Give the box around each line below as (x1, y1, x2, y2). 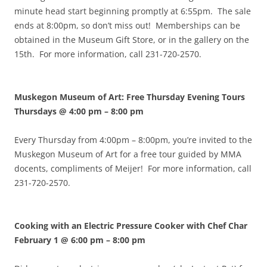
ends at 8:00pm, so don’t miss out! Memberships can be (14, 20, 240, 32)
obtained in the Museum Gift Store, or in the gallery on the (14, 34, 249, 46)
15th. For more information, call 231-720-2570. (14, 48, 201, 60)
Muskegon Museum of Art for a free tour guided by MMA (14, 148, 241, 160)
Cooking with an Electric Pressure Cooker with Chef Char (14, 220, 247, 232)
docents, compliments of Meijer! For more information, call (14, 163, 252, 175)
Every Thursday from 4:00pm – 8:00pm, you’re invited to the (14, 134, 252, 146)
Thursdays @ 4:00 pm (14, 105, 102, 117)
